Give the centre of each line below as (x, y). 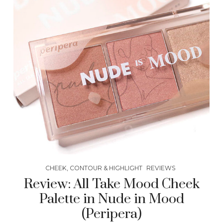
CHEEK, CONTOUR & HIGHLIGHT (94, 168)
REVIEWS (161, 168)
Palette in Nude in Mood (111, 199)
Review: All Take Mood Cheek (111, 184)
